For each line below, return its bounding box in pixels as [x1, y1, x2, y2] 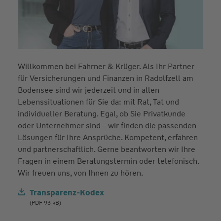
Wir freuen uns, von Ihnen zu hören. [17, 167, 143, 178]
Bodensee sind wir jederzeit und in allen [17, 84, 159, 95]
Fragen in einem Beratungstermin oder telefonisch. [17, 155, 199, 166]
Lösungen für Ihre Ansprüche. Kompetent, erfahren [17, 132, 198, 143]
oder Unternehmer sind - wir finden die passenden [17, 120, 196, 131]
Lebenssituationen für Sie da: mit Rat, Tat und [17, 96, 179, 107]
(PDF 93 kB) [29, 198, 61, 207]
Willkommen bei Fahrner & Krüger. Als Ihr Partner [17, 61, 194, 72]
